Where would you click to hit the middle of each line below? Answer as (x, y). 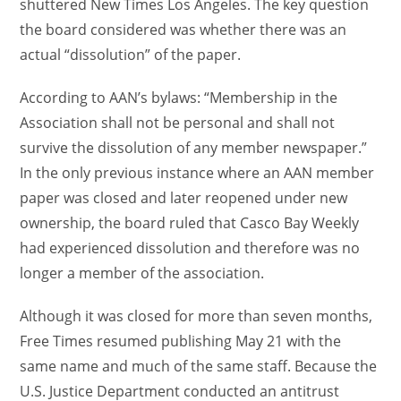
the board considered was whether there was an (183, 30)
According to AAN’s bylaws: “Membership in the (179, 98)
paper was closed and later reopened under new (184, 198)
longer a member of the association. (142, 273)
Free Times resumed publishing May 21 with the (181, 341)
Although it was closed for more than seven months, (196, 316)
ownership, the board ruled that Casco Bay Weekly (190, 223)
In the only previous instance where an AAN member (197, 173)
